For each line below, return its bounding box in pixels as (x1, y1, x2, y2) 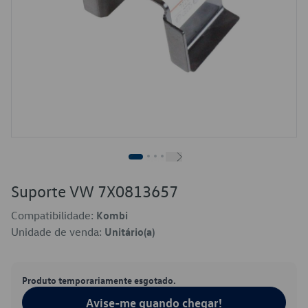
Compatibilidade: (11, 208, 96, 222)
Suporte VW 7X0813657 (11, 181, 178, 201)
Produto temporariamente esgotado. (22, 274, 176, 286)
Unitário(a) (104, 225, 155, 239)
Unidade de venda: (11, 225, 104, 239)
